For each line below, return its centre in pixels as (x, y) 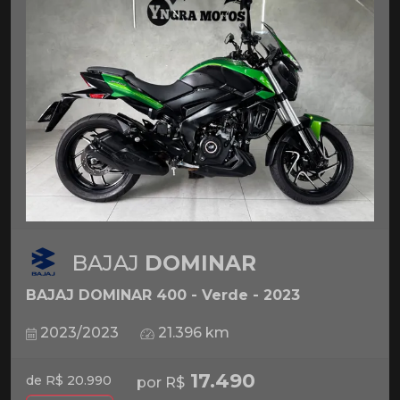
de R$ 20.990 (69, 380)
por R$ (161, 383)
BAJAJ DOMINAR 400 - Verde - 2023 (163, 295)
